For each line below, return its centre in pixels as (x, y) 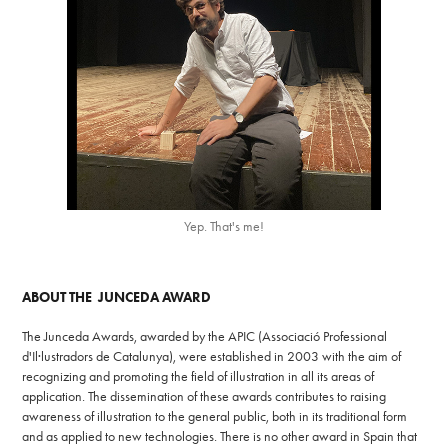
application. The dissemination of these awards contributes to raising (204, 397)
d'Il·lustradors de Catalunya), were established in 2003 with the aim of (212, 357)
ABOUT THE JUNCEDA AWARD (117, 298)
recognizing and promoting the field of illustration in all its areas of (198, 377)
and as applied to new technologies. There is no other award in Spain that (220, 437)
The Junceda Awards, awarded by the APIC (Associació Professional (205, 337)
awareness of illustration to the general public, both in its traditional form (215, 417)
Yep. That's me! (224, 227)
